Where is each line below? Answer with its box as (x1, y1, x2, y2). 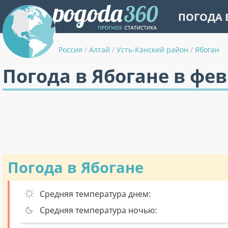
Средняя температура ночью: (40, 205, 157, 216)
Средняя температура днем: (40, 188, 151, 199)
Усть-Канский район (117, 45, 188, 54)
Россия (59, 45, 82, 54)
